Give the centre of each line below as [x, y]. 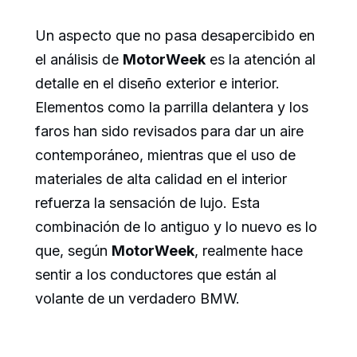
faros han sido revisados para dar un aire [169, 131]
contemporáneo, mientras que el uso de [165, 155]
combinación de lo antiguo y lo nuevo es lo [176, 227]
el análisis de [79, 60]
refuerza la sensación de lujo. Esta [147, 203]
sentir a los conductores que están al [156, 275]
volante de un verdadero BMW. [137, 299]
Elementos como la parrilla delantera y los [172, 108]
